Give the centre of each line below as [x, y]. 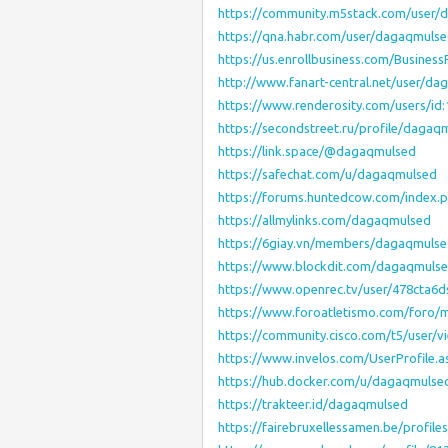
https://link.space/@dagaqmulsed [317, 151]
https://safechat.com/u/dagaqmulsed [327, 174]
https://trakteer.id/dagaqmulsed [313, 404]
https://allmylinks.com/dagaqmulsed [324, 220]
